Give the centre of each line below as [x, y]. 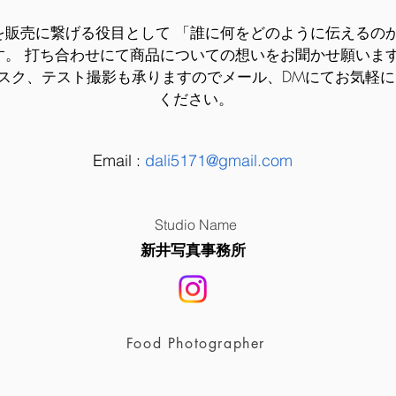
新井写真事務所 [193, 250]
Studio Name [196, 225]
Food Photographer [196, 343]
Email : [119, 160]
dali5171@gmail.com [219, 160]
